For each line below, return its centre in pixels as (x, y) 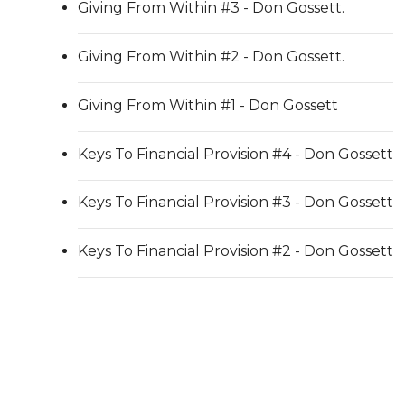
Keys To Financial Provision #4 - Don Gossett (236, 154)
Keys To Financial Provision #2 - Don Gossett (236, 251)
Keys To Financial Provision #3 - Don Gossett (236, 202)
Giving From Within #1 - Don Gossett (208, 105)
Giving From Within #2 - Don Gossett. (212, 56)
